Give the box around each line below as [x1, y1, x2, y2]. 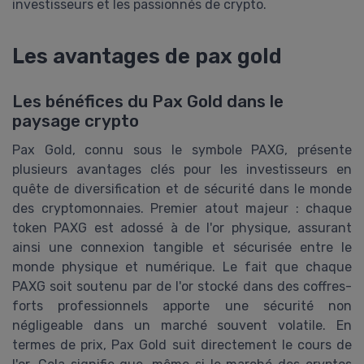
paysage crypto [12, 111, 139, 131]
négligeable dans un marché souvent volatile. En [12, 318, 352, 333]
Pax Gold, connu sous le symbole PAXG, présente [12, 142, 352, 158]
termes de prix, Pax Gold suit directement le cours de [12, 337, 352, 353]
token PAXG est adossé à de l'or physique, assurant [12, 220, 352, 236]
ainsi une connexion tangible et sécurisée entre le [12, 240, 352, 255]
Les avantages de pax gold [12, 43, 282, 68]
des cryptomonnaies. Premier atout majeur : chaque [12, 201, 352, 216]
